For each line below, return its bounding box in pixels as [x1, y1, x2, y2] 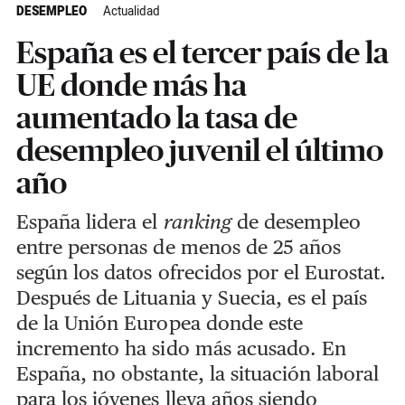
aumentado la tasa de [15, 100, 297, 136]
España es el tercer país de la [15, 35, 389, 71]
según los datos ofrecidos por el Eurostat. [15, 260, 387, 285]
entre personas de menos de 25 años [15, 235, 342, 259]
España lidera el [15, 210, 164, 234]
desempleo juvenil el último [15, 133, 383, 168]
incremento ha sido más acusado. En [15, 336, 347, 361]
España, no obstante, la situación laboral [15, 362, 380, 386]
